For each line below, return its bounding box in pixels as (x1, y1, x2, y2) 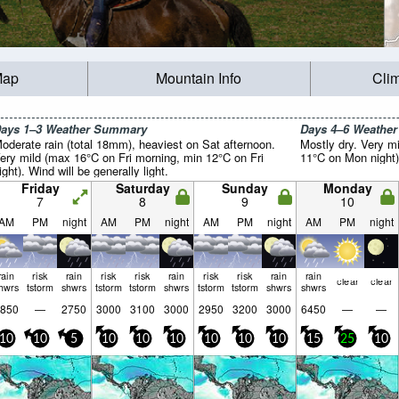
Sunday (222, 179, 268, 197)
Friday (20, 179, 60, 197)
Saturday (115, 179, 170, 197)
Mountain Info (156, 68, 242, 89)
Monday (322, 179, 372, 197)
